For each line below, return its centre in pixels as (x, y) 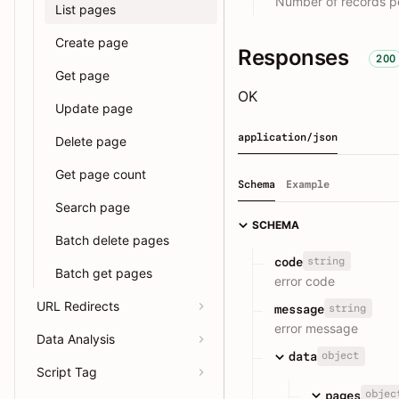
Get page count (101, 174)
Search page (93, 207)
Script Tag (67, 372)
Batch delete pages (112, 240)
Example (308, 184)
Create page (92, 42)
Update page (94, 108)
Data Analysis (76, 339)
